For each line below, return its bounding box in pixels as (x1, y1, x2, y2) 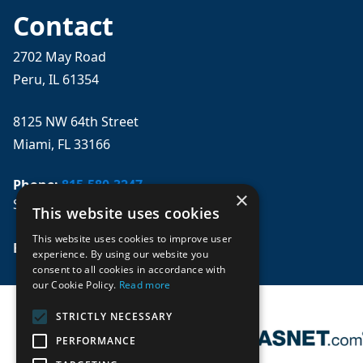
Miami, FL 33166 (13, 135, 110, 153)
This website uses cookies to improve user (32, 232, 233, 246)
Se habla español (13, 195, 117, 213)
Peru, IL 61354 (13, 70, 99, 88)
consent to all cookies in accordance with (32, 263, 226, 276)
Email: (13, 239, 57, 257)
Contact (13, 8, 113, 43)
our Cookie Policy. (32, 278, 119, 292)
